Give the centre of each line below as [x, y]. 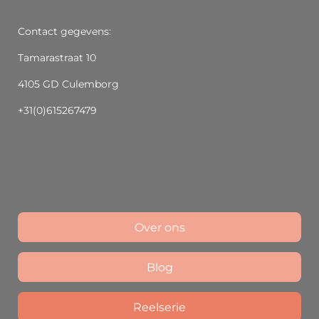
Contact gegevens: [64, 32]
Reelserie [159, 307]
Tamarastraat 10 [57, 58]
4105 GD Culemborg [68, 84]
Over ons [159, 227]
